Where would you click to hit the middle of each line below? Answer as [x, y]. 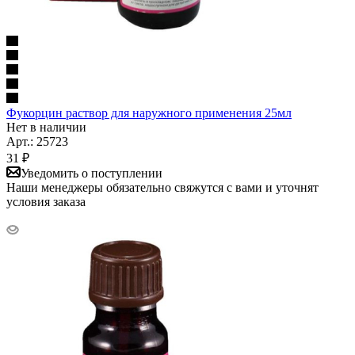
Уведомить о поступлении [92, 173]
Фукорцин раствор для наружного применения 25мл [149, 113]
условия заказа [46, 201]
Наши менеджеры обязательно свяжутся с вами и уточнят [162, 187]
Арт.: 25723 [37, 141]
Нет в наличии [46, 127]
